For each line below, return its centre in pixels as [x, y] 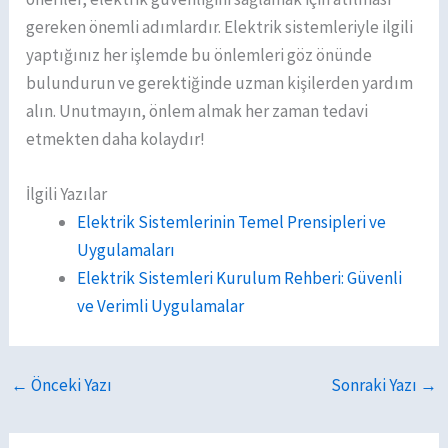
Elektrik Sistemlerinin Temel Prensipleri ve [232, 222]
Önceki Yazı [70, 385]
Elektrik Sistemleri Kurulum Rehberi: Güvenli [240, 278]
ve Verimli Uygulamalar [161, 306]
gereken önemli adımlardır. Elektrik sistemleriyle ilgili [220, 26]
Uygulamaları [126, 250]
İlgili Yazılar [67, 194]
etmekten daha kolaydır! [116, 138]
